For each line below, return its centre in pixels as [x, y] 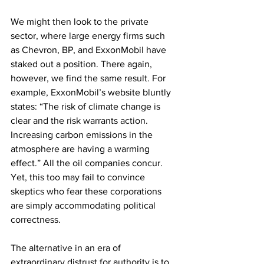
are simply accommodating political [84, 205]
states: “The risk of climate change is [87, 106]
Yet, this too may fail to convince [79, 177]
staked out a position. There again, [82, 64]
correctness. [36, 220]
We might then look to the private [81, 22]
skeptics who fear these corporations [87, 191]
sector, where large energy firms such [89, 36]
